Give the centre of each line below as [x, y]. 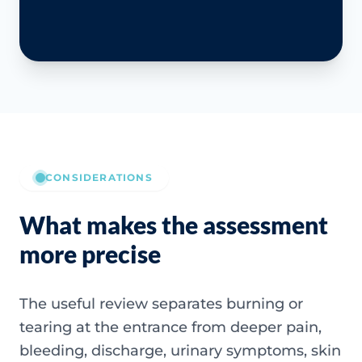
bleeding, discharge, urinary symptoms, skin [180, 350]
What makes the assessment [174, 224]
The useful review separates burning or [161, 303]
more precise [90, 253]
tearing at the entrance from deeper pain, [170, 327]
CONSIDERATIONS [99, 177]
